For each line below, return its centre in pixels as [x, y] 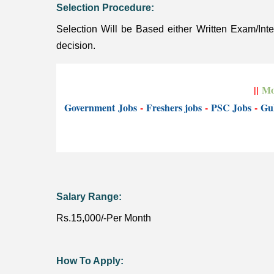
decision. [76, 46]
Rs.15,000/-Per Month [104, 218]
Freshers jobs [174, 108]
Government [91, 108]
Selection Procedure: [105, 8]
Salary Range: [89, 197]
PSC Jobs [231, 108]
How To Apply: [90, 261]
